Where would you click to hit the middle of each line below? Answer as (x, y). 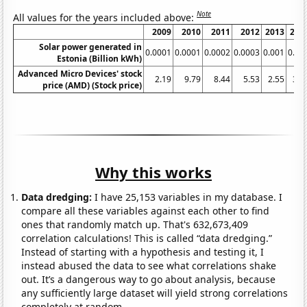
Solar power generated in (91, 47)
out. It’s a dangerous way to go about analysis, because (149, 280)
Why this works (153, 172)
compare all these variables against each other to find (146, 211)
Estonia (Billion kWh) (100, 59)
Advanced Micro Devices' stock (80, 74)
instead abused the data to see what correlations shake (149, 266)
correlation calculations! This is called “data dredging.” (147, 238)
